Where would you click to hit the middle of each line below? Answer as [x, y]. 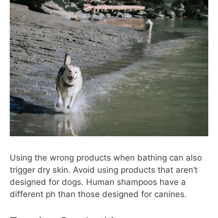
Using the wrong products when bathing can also [106, 158]
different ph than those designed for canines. [98, 194]
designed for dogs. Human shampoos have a [98, 182]
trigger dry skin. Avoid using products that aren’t [104, 170]
